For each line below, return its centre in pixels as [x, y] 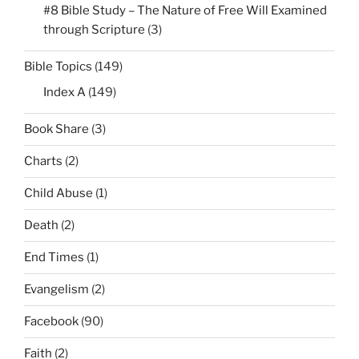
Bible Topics [58, 67]
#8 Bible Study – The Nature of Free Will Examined [185, 10]
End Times [54, 258]
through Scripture [94, 29]
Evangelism [56, 290]
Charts [43, 161]
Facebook [51, 322]
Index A [65, 92]
